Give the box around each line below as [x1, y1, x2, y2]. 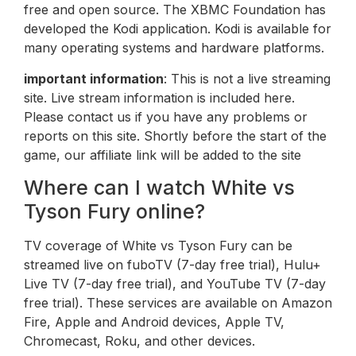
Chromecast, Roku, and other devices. [24, 333, 255, 350]
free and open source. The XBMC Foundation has [24, 2, 326, 18]
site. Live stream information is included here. [24, 89, 295, 106]
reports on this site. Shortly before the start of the [24, 127, 327, 144]
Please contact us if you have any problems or [24, 108, 308, 125]
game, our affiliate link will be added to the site [24, 146, 301, 163]
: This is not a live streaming [164, 70, 331, 87]
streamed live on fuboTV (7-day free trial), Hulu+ [24, 257, 321, 273]
